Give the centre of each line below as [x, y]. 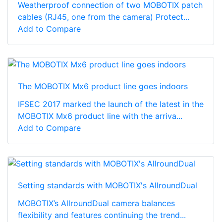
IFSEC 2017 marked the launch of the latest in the [111, 104]
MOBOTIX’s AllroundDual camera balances [96, 203]
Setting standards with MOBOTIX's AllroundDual [108, 185]
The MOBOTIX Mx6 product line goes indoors [103, 86]
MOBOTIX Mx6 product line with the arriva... [100, 116]
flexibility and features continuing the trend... [102, 215]
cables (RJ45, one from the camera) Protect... [104, 17]
